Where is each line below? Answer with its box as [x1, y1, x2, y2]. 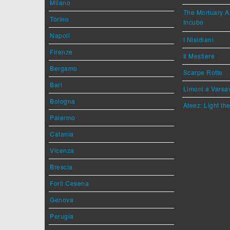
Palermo [50, 112, 75, 122]
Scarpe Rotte [183, 67, 223, 76]
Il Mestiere [183, 51, 215, 60]
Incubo [183, 17, 204, 28]
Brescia [50, 162, 73, 171]
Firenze [50, 47, 73, 56]
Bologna [50, 96, 75, 105]
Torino [50, 14, 69, 23]
